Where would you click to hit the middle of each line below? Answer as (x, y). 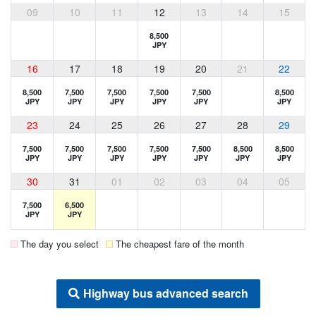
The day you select (60, 244)
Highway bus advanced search (165, 293)
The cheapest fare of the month (180, 244)
